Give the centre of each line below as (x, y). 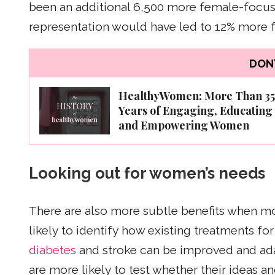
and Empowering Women (184, 125)
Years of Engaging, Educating (196, 110)
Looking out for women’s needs (147, 173)
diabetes (52, 250)
